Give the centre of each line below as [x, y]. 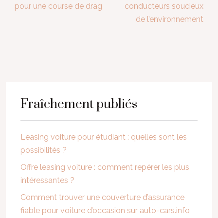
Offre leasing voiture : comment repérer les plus [105, 167]
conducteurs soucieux [164, 6]
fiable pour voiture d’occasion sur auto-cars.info [105, 210]
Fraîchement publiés [79, 104]
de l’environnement [170, 19]
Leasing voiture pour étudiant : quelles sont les [104, 137]
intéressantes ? [47, 180]
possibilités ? [44, 150]
